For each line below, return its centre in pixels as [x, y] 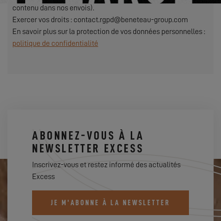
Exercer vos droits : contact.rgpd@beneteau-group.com [100, 20]
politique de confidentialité [55, 43]
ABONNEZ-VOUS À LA [88, 136]
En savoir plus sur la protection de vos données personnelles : [109, 32]
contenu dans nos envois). [53, 8]
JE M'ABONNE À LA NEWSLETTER [110, 203]
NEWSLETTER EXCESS [88, 148]
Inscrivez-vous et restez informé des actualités [106, 165]
